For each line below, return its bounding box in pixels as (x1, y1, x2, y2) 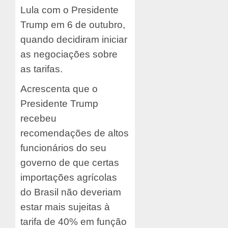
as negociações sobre (20, 48, 118, 60)
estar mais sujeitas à (20, 201, 110, 212)
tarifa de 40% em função (20, 216, 127, 227)
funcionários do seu (20, 142, 106, 153)
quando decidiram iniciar (20, 34, 127, 45)
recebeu (20, 112, 56, 124)
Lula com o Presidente (20, 4, 119, 15)
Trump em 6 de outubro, (20, 19, 125, 30)
